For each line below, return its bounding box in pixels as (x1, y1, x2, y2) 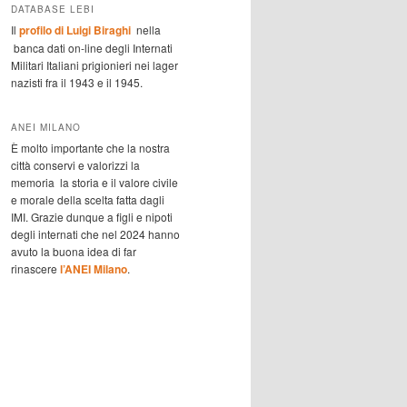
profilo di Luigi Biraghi (19, 22, 131, 39)
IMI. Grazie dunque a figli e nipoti (11, 208, 173, 224)
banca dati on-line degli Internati (11, 40, 173, 56)
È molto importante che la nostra (11, 139, 170, 155)
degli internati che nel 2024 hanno (11, 225, 180, 242)
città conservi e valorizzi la (11, 156, 140, 173)
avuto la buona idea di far (11, 243, 136, 259)
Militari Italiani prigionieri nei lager (11, 57, 178, 74)
